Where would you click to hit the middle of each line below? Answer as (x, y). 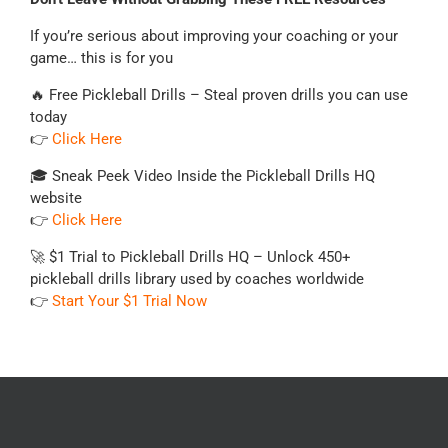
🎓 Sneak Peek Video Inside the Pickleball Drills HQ (202, 175)
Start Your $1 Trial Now (129, 300)
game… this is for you (101, 57)
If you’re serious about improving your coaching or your (213, 35)
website (55, 197)
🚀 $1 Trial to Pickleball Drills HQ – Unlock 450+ (190, 256)
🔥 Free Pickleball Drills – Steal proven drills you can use (218, 94)
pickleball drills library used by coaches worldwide (196, 278)
